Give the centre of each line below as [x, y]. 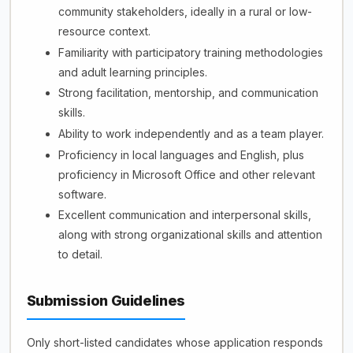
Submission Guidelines [106, 301]
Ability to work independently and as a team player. [191, 133]
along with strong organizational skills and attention [190, 235]
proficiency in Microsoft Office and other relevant [186, 174]
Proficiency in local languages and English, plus [181, 154]
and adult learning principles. [132, 72]
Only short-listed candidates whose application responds [175, 343]
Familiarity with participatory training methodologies [190, 52]
